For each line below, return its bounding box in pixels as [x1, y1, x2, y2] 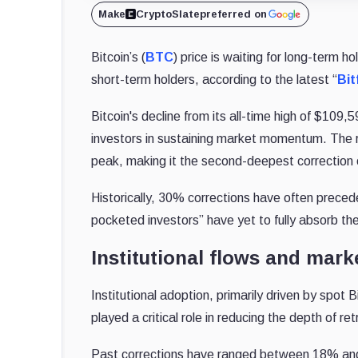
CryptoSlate [136, 7, 200, 20]
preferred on [200, 7, 267, 20]
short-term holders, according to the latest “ [91, 72, 337, 86]
